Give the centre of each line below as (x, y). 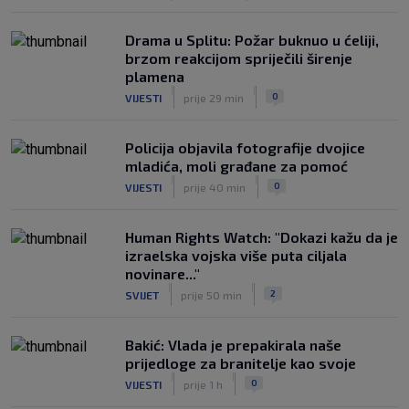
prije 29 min (214, 97)
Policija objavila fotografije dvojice (245, 147)
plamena (155, 76)
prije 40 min (215, 187)
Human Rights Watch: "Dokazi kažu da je (262, 237)
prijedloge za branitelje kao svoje (241, 363)
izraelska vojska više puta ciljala (236, 255)
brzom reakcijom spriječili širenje (239, 58)
